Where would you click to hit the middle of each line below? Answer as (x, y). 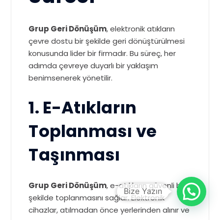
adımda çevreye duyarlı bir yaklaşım (94, 66)
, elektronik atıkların (141, 29)
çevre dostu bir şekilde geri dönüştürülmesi (107, 41)
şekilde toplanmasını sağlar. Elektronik (97, 198)
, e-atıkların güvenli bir (146, 186)
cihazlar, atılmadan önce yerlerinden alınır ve (109, 210)
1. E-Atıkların (82, 108)
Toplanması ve (93, 132)
